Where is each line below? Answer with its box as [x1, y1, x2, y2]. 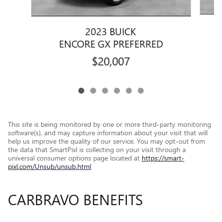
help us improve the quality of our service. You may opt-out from [8, 136, 205, 146]
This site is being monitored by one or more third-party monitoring [8, 119, 211, 129]
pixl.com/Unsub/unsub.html [8, 162, 91, 171]
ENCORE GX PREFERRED [58, 36, 163, 51]
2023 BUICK [85, 24, 137, 38]
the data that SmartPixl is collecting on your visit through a [8, 145, 186, 155]
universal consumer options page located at [8, 153, 142, 163]
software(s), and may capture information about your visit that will [8, 128, 208, 138]
